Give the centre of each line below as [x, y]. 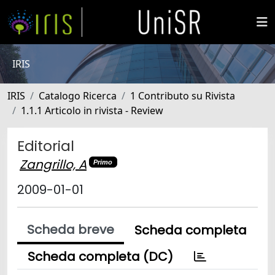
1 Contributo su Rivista [183, 96]
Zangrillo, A [53, 165]
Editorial [46, 146]
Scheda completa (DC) [100, 256]
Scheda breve [71, 229]
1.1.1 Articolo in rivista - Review [92, 110]
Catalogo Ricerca [78, 96]
